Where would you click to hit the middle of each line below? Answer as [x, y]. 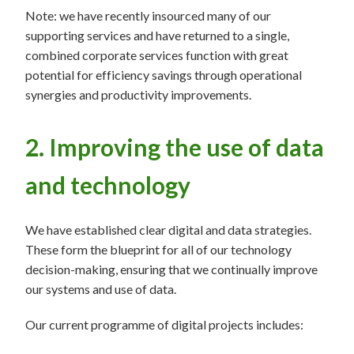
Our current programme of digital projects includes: [166, 324]
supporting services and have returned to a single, [157, 35]
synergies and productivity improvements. [139, 94]
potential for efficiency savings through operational [164, 75]
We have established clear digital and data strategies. [168, 230]
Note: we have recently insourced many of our [148, 15]
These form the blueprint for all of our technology [158, 249]
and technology [108, 185]
